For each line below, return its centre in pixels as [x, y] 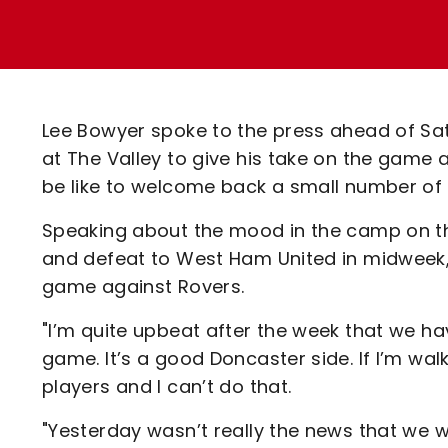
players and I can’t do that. [167, 386]
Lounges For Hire [181, 40]
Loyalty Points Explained [217, 25]
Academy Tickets [186, 95]
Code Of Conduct [186, 130]
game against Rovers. [143, 286]
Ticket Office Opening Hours [233, 60]
